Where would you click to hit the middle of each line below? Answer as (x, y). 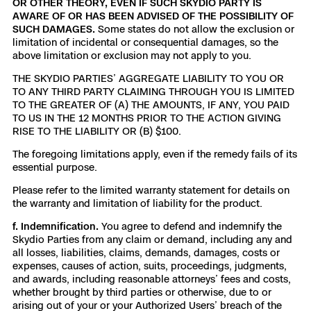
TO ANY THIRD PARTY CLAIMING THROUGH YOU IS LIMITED (153, 91)
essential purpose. (55, 167)
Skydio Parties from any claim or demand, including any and (152, 239)
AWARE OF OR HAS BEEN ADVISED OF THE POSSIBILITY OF (153, 16)
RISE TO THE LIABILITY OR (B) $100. (97, 131)
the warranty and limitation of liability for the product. (137, 203)
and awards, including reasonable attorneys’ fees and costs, (152, 279)
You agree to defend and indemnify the (192, 226)
